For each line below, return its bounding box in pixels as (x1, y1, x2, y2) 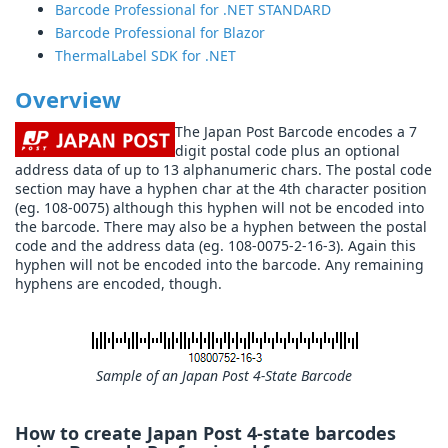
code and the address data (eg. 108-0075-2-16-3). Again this (15, 236, 416, 256)
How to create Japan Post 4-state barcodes (15, 421, 396, 446)
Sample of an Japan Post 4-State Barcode (96, 366, 352, 386)
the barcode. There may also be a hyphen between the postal (15, 217, 427, 237)
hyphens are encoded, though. (15, 274, 222, 294)
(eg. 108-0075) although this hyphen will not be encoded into (15, 198, 424, 218)
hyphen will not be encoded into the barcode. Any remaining (15, 255, 424, 275)
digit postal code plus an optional (175, 141, 400, 161)
